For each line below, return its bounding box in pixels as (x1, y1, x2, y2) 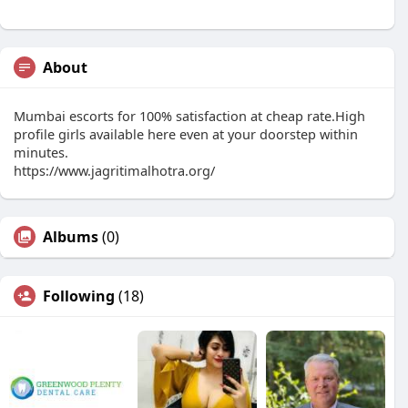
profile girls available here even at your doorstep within (14, 125, 358, 143)
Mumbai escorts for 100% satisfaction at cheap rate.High (14, 107, 365, 125)
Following (43, 286, 115, 306)
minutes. (14, 143, 68, 161)
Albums (43, 227, 98, 247)
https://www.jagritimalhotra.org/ (14, 161, 215, 179)
